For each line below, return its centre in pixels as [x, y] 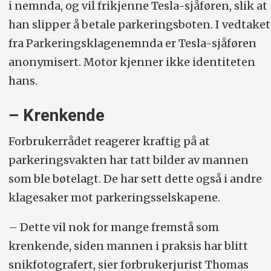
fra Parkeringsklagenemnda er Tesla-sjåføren [132, 44]
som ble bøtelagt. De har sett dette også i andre [135, 178]
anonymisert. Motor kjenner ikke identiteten [132, 62]
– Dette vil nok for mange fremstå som [113, 227]
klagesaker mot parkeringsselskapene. [114, 197]
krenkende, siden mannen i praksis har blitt [128, 246]
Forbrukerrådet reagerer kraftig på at [109, 141]
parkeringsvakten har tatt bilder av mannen [128, 160]
